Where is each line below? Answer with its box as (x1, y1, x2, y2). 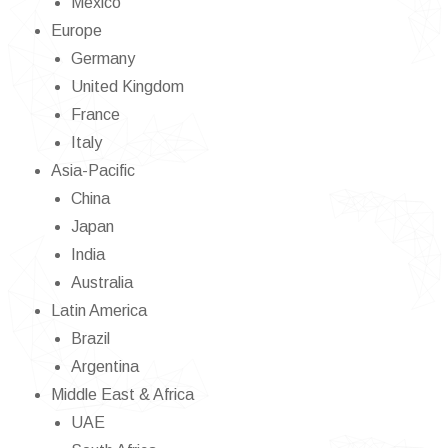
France (71, 105, 120, 123)
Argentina (71, 357, 139, 375)
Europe (51, 21, 102, 39)
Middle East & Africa (51, 385, 194, 403)
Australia (71, 273, 133, 291)
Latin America (51, 301, 147, 319)
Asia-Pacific (51, 161, 135, 179)
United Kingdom (71, 77, 184, 95)
